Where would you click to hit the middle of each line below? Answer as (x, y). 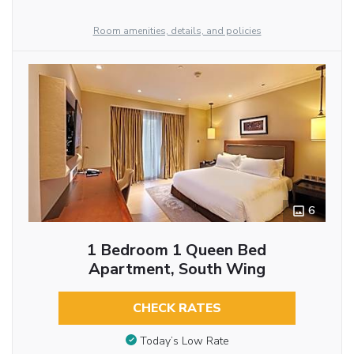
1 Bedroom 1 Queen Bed (177, 250)
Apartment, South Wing (177, 269)
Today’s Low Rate (184, 341)
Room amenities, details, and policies (177, 31)
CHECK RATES (177, 309)
